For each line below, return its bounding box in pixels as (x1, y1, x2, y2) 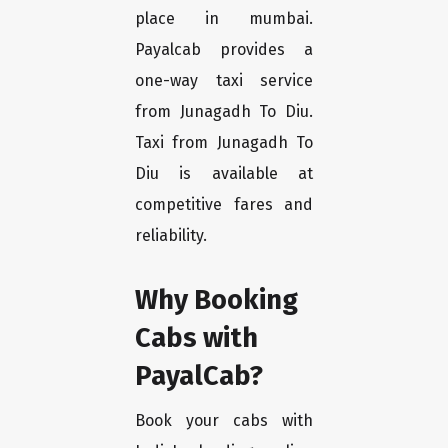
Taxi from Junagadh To (135, 133, 313, 153)
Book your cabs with (135, 411, 313, 431)
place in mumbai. (135, 9, 313, 29)
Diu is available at (135, 164, 313, 184)
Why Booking (135, 283, 298, 317)
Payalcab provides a (135, 40, 313, 60)
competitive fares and (135, 195, 313, 215)
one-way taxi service (135, 71, 313, 91)
